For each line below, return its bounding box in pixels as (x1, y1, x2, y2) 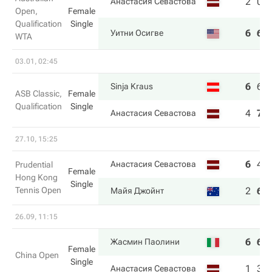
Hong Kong (15, 172, 58, 182)
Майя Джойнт (110, 186, 164, 195)
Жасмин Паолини (110, 237, 180, 246)
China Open (15, 250, 59, 260)
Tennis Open (15, 185, 61, 195)
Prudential (15, 160, 53, 169)
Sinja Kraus (110, 81, 153, 91)
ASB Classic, (15, 89, 62, 98)
